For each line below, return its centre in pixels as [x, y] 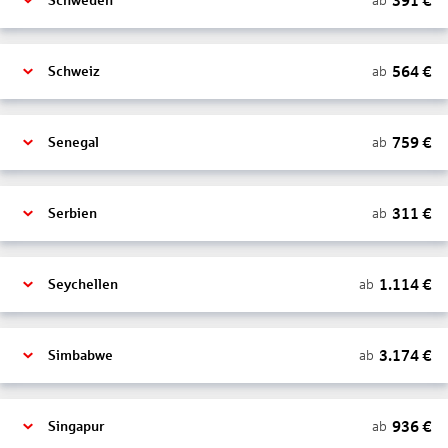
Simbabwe [80, 355]
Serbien [72, 213]
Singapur [76, 426]
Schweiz [74, 71]
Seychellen [83, 284]
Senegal [73, 142]
